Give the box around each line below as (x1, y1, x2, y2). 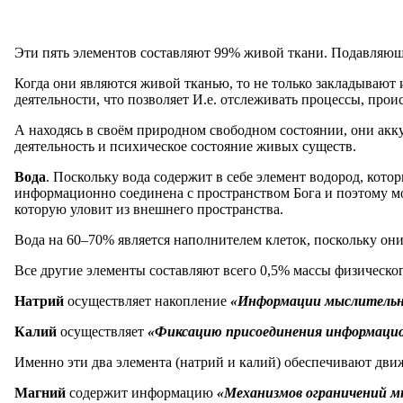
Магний (14, 384, 69, 400)
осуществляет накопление (67, 292, 230, 309)
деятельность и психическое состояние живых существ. (14, 138, 356, 154)
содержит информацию (69, 384, 217, 400)
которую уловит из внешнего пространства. (14, 201, 283, 217)
